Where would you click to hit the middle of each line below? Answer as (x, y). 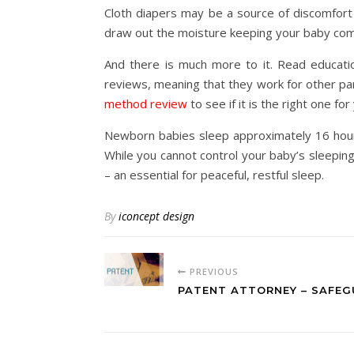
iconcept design (156, 216)
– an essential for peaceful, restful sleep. (214, 175)
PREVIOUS (213, 271)
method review (146, 104)
